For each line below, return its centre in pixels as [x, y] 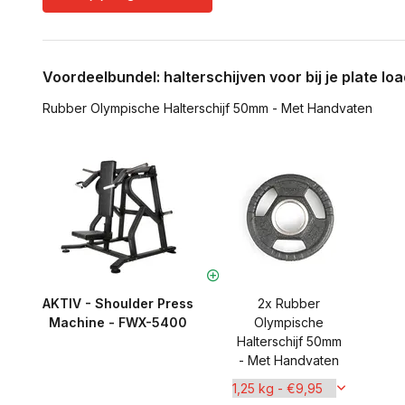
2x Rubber [289, 303]
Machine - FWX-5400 [118, 322]
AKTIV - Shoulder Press [118, 303]
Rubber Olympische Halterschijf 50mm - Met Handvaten [207, 108]
